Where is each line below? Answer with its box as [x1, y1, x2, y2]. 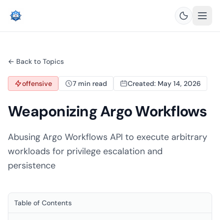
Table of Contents [14, 198, 72, 207]
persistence [8, 160, 55, 171]
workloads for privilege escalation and [8, 145, 163, 157]
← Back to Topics [8, 57, 64, 66]
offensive [22, 79, 52, 88]
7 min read [73, 79, 107, 88]
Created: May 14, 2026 [128, 79, 201, 88]
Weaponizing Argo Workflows [8, 102, 207, 121]
